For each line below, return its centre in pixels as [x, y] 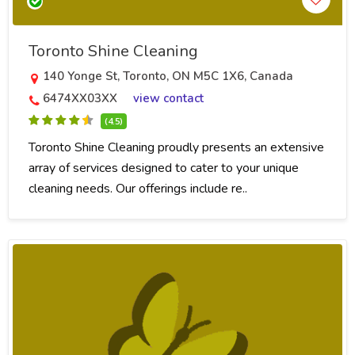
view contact [168, 99]
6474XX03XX [80, 99]
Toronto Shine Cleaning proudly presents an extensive [176, 148]
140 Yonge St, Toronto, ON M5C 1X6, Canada [168, 76]
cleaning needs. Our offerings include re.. [138, 189]
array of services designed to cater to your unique [164, 168]
